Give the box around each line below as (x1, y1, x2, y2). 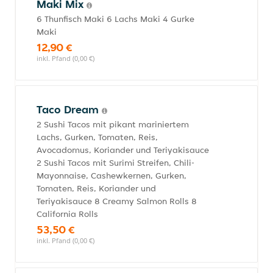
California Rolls (37, 208, 98, 219)
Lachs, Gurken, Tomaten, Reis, (37, 132, 158, 143)
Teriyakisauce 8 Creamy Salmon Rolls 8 (37, 196, 197, 207)
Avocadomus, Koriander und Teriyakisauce (37, 144, 209, 155)
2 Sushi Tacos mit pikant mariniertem (37, 119, 189, 130)
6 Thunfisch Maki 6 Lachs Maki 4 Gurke (37, 13, 194, 24)
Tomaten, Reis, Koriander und (37, 183, 156, 194)
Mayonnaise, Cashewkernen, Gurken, (37, 170, 186, 181)
